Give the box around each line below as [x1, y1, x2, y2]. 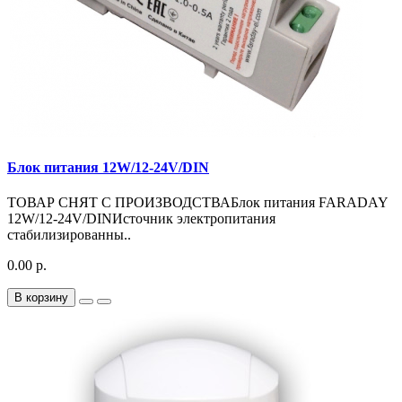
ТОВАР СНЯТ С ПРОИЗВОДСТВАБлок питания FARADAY [7, 195, 388, 211]
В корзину [14, 291, 68, 305]
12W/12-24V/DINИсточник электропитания [7, 211, 275, 227]
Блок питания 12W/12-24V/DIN [7, 159, 209, 175]
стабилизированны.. [7, 227, 131, 243]
